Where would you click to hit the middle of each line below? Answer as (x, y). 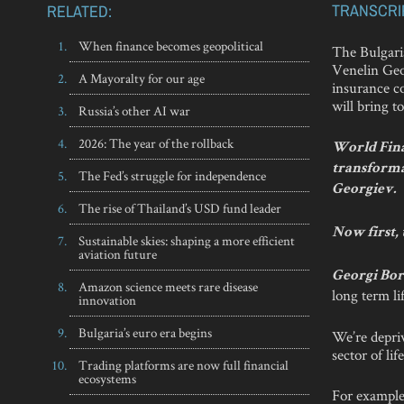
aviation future (118, 253)
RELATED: (79, 11)
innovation (107, 299)
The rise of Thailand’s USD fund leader (180, 207)
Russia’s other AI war (134, 110)
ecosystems (107, 378)
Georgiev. (364, 190)
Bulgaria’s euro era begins (145, 332)
